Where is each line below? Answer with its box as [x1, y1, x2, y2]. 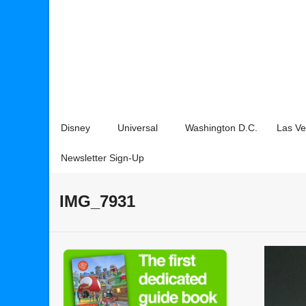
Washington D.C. [185, 122, 258, 133]
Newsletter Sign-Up [61, 152, 144, 163]
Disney [61, 122, 90, 133]
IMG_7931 [59, 192, 135, 210]
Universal [117, 122, 158, 133]
